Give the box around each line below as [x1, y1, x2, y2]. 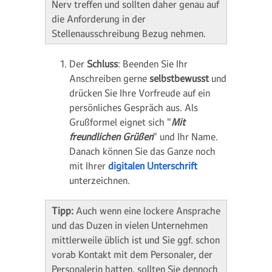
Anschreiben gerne [69, 72, 149, 84]
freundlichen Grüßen [69, 131, 153, 143]
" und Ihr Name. [153, 131, 218, 143]
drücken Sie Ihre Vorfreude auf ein [69, 87, 210, 99]
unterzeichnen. [69, 174, 130, 186]
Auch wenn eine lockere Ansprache [76, 205, 220, 217]
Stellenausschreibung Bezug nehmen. [52, 27, 206, 39]
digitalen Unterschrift [108, 160, 197, 172]
